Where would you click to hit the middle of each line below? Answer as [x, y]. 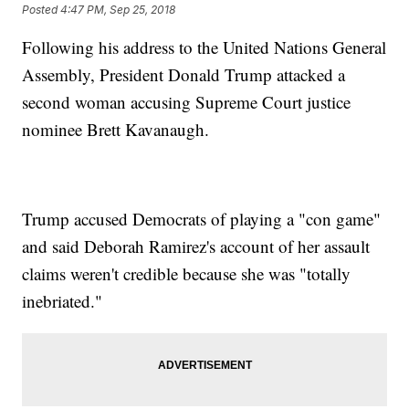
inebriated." [63, 301]
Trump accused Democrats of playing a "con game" [202, 219]
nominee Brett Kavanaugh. [116, 130]
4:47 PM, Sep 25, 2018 [118, 9]
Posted [42, 9]
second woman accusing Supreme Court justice [187, 102]
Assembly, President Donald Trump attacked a [184, 75]
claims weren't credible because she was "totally [187, 274]
